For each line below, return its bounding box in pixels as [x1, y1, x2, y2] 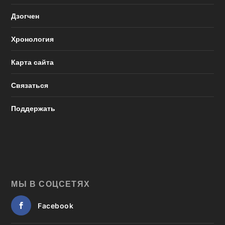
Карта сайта [11, 57, 54, 66]
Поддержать [11, 103, 56, 113]
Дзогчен [11, 11, 40, 20]
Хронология [11, 34, 54, 43]
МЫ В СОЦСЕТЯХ [11, 178, 90, 189]
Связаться [11, 80, 49, 89]
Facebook [38, 201, 74, 210]
